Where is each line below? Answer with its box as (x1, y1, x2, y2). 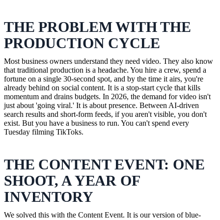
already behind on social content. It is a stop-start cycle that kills (4, 83, 200, 92)
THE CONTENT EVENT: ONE (4, 156, 205, 172)
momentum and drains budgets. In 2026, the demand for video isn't (4, 92, 211, 101)
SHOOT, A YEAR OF (4, 172, 140, 189)
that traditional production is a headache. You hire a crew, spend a (4, 65, 206, 74)
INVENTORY (4, 188, 93, 205)
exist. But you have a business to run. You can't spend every (4, 118, 189, 127)
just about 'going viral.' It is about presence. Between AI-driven (4, 101, 199, 110)
